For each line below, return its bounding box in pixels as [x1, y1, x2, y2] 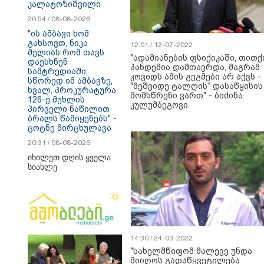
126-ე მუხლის [28, 95, 85, 104]
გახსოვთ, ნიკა [28, 38, 88, 48]
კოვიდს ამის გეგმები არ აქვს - [130, 72, 261, 81]
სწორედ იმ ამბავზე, [28, 76, 113, 85]
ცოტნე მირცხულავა [28, 123, 111, 133]
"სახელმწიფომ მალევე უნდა [130, 246, 252, 256]
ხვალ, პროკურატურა [28, 85, 116, 95]
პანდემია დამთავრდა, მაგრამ [130, 62, 260, 72]
